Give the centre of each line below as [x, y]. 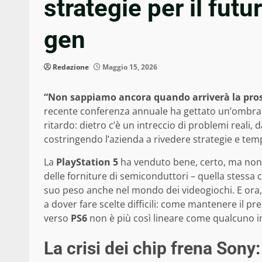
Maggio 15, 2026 [129, 67]
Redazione [71, 67]
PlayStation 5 [87, 162]
